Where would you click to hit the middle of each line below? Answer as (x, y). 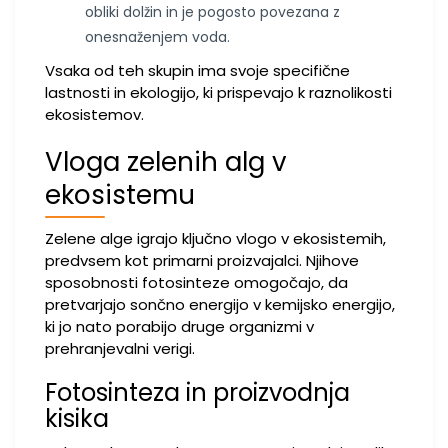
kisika (77, 418)
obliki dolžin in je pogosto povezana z (212, 12)
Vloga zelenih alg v (166, 162)
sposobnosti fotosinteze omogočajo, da (196, 282)
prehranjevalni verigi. (120, 348)
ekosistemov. (94, 114)
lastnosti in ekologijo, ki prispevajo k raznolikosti (218, 92)
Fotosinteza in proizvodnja (197, 392)
